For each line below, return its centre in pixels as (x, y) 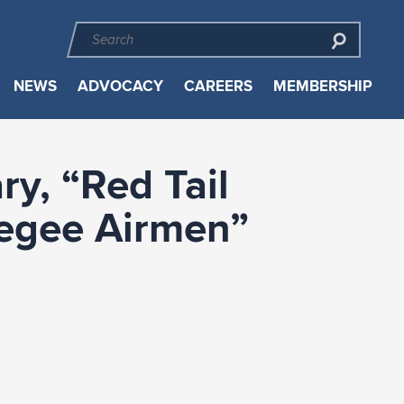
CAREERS (218, 86)
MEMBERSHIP (322, 86)
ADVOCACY (120, 86)
